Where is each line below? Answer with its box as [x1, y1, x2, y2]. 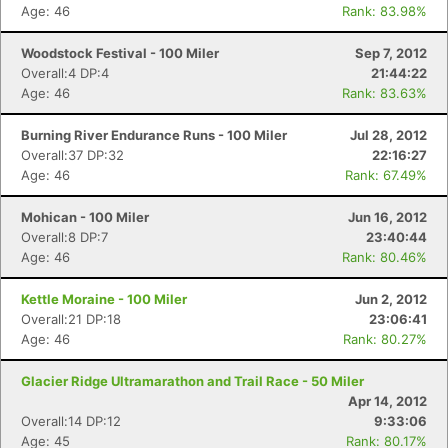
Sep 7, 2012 [355, 45, 427, 61]
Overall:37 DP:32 [21, 147, 124, 163]
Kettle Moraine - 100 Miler [21, 291, 187, 307]
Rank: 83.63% [342, 85, 427, 101]
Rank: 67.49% [345, 167, 427, 183]
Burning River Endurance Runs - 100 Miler [21, 127, 287, 143]
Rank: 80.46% [342, 249, 427, 265]
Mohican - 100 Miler [21, 209, 149, 225]
